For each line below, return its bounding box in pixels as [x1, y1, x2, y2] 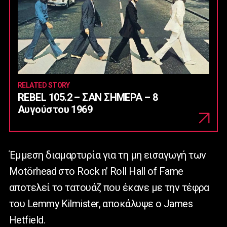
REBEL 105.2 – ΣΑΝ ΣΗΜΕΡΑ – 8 [18, 91, 158, 103]
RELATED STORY [18, 81, 70, 89]
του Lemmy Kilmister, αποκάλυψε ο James [9, 197, 193, 210]
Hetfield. [9, 213, 46, 226]
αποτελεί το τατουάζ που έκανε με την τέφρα [9, 181, 209, 194]
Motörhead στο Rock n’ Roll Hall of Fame [9, 165, 183, 177]
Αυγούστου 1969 [18, 103, 93, 116]
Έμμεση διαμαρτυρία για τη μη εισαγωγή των [9, 148, 206, 161]
